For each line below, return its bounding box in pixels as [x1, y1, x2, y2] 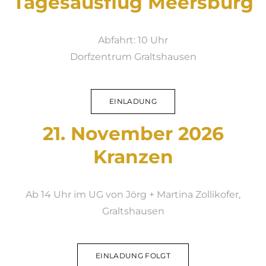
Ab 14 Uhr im [26, 189, 88, 200]
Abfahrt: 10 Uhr [98, 34, 168, 46]
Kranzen [93, 145, 173, 168]
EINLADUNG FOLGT [95, 251, 171, 260]
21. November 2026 [42, 122, 224, 145]
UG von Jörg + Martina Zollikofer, [88, 189, 240, 200]
